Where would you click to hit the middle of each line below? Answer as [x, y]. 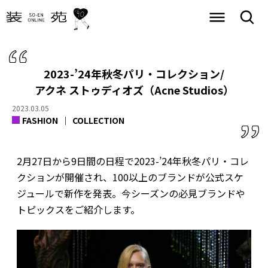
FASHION [40, 120]
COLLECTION [98, 120]
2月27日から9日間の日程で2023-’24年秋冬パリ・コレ [133, 161]
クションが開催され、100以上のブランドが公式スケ [130, 177]
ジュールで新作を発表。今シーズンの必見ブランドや [131, 193]
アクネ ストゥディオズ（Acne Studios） [134, 90]
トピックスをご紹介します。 [78, 209]
